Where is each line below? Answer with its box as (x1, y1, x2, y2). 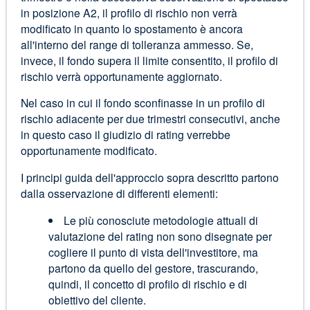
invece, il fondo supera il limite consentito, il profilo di (20, 52, 278, 68)
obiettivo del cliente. (48, 291, 146, 307)
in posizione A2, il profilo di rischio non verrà (20, 4, 237, 20)
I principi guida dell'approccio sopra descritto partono (20, 170, 279, 185)
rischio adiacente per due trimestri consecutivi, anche (20, 111, 280, 127)
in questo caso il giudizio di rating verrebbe (20, 127, 230, 143)
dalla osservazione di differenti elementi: (20, 185, 218, 201)
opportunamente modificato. (20, 143, 157, 158)
